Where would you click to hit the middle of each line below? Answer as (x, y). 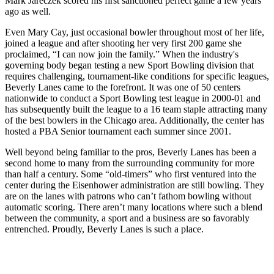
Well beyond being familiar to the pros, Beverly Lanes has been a (131, 152)
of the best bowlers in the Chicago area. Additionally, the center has (135, 120)
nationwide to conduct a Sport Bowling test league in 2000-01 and (133, 98)
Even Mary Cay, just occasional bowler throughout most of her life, (135, 32)
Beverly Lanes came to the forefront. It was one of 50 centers (123, 87)
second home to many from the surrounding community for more (130, 163)
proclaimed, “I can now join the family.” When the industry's (122, 54)
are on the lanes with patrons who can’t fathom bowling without (128, 196)
